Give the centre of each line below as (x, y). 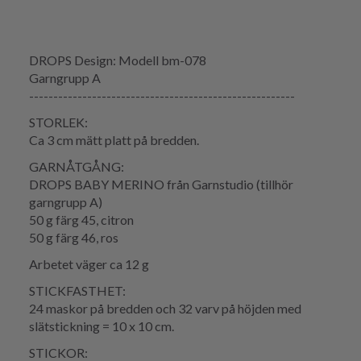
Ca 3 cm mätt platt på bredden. (114, 140)
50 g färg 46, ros (74, 238)
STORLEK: (58, 122)
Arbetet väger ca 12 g (89, 264)
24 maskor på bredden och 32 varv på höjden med (165, 309)
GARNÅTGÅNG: (77, 167)
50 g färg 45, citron (81, 220)
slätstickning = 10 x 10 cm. (102, 326)
